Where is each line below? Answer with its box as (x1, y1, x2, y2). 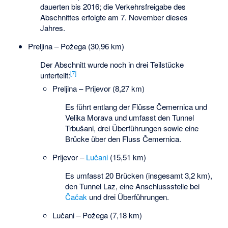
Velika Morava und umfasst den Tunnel (65, 111, 194, 123)
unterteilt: (40, 70, 71, 81)
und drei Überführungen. (87, 191, 169, 203)
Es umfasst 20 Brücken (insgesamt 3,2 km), (65, 170, 212, 181)
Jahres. (40, 22, 66, 33)
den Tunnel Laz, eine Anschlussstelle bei (65, 181, 199, 192)
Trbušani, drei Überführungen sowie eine (65, 122, 198, 133)
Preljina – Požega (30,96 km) (27, 40, 124, 51)
